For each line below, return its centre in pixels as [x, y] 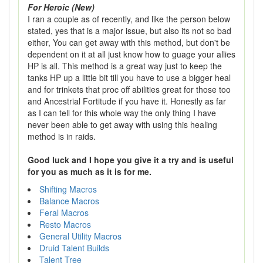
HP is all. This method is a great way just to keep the [125, 66]
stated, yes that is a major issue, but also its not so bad [129, 31]
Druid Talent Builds [74, 248]
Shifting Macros [68, 189]
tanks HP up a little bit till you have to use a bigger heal [129, 77]
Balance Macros [69, 201]
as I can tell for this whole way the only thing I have [122, 113]
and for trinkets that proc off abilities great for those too [129, 89]
